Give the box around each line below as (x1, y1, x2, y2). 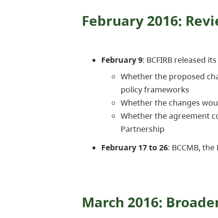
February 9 (101, 54, 143, 66)
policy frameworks (121, 84, 189, 95)
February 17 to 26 (101, 142, 168, 153)
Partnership (121, 124, 164, 135)
